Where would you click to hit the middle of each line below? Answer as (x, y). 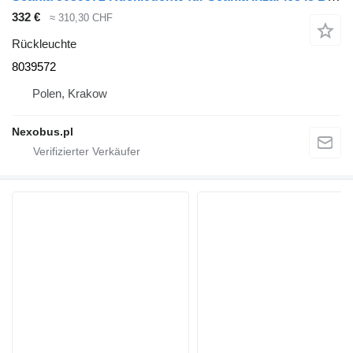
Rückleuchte (44, 44)
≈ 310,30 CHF (81, 17)
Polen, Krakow (70, 94)
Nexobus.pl (43, 132)
